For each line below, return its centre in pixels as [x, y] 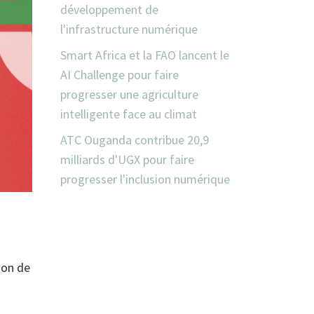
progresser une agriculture [129, 95]
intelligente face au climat [129, 114]
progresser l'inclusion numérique [145, 179]
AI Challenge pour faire [120, 75]
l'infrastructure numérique [129, 29]
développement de [109, 10]
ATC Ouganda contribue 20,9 [135, 140]
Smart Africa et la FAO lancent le [145, 55]
